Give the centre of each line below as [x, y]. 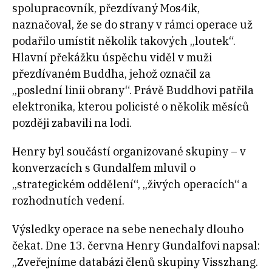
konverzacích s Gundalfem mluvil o [104, 168]
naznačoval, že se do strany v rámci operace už [132, 25]
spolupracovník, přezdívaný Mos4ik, [106, 8]
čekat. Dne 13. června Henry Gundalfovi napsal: [136, 246]
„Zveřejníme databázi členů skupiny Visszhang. [135, 262]
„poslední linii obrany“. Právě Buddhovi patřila [133, 90]
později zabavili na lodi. [72, 123]
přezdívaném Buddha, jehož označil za [111, 74]
